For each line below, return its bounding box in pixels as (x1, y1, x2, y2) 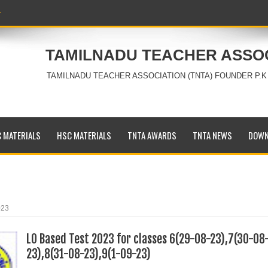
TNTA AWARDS (127, 129, 176, 142)
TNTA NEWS (192, 129, 232, 142)
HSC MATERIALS (56, 129, 111, 142)
